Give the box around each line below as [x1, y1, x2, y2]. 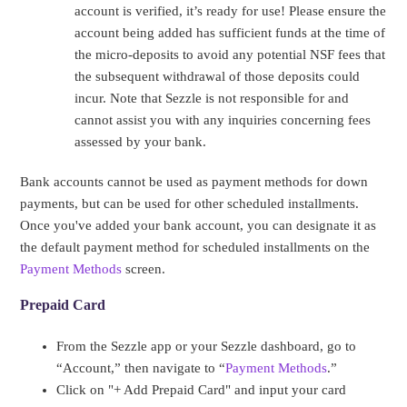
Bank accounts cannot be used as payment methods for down [20, 174, 369, 190]
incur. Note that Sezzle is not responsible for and [74, 91, 350, 106]
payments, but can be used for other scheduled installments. [20, 196, 360, 212]
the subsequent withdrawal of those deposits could [74, 69, 361, 84]
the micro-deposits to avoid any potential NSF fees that [74, 47, 386, 63]
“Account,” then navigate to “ [56, 361, 226, 376]
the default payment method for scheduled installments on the [20, 240, 371, 255]
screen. [122, 262, 166, 277]
